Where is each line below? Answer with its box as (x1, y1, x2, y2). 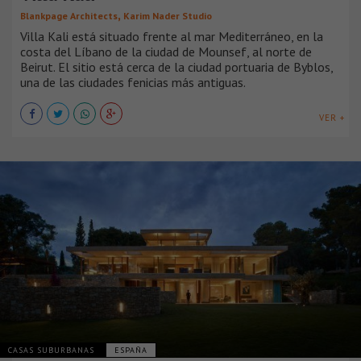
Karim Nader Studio (123, 10, 212, 23)
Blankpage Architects (20, 10, 118, 23)
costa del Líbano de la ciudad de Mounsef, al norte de (20, 44, 312, 60)
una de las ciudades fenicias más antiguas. (20, 74, 246, 91)
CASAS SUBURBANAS (8, 344, 98, 355)
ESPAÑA (114, 344, 147, 355)
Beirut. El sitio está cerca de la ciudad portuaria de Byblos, (20, 59, 333, 76)
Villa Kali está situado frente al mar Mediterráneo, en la (20, 28, 323, 45)
